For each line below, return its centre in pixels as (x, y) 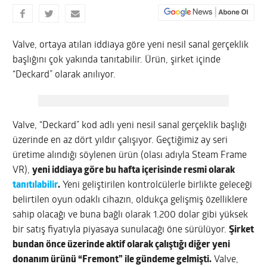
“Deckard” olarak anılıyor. (64, 75)
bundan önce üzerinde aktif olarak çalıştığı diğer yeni (122, 245)
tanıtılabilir (35, 185)
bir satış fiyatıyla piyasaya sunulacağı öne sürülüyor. (121, 230)
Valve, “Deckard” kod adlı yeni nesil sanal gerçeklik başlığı (130, 125)
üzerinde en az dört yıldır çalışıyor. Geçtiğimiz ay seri (120, 140)
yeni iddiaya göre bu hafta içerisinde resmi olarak (134, 170)
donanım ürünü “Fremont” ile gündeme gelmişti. (112, 260)
